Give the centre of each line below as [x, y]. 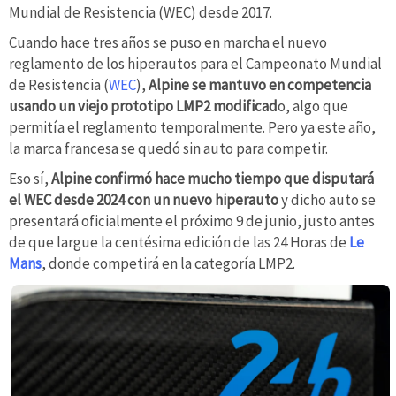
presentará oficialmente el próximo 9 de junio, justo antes [192, 221]
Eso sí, [30, 178]
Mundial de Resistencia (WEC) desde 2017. [141, 13]
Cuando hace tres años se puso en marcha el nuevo [168, 42]
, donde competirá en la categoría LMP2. [168, 263]
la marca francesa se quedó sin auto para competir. [168, 148]
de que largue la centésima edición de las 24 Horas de [179, 242]
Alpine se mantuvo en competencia [260, 84]
